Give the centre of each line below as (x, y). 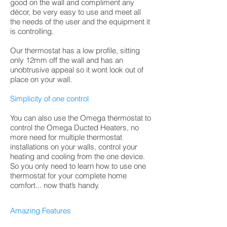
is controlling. (32, 31)
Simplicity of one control (49, 99)
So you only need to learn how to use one (78, 166)
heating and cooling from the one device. (78, 156)
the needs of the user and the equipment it (80, 22)
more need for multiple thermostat (66, 137)
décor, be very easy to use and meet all (75, 12)
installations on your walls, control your (74, 147)
